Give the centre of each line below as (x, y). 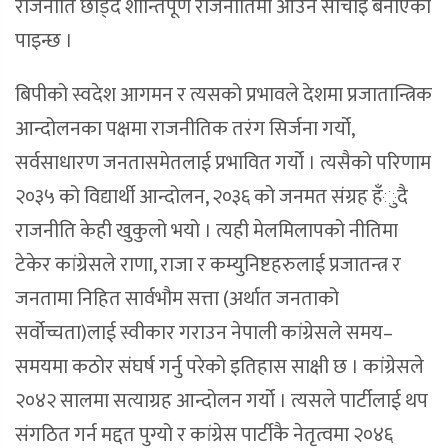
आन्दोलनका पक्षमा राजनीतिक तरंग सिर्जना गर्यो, (184, 129)
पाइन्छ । (46, 41)
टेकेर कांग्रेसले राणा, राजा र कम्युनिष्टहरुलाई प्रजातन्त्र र (208, 265)
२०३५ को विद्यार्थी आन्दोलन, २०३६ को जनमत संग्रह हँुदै (211, 197)
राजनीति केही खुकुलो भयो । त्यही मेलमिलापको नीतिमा (206, 231)
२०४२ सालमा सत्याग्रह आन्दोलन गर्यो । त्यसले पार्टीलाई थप (221, 401)
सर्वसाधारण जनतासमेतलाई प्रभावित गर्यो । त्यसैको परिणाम (223, 163)
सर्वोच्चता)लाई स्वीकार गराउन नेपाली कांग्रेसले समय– (204, 333)
